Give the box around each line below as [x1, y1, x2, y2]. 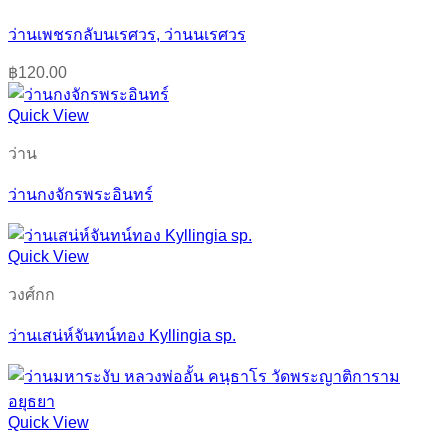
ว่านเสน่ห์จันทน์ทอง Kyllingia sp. [8, 326, 236, 344]
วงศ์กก [8, 285, 55, 303]
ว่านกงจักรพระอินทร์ [8, 185, 153, 203]
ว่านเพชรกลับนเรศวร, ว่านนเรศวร [8, 25, 246, 43]
